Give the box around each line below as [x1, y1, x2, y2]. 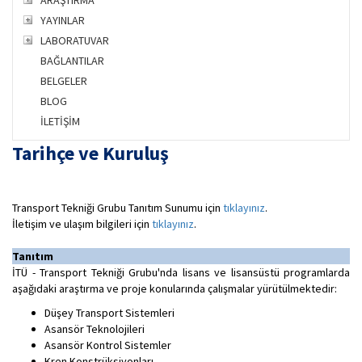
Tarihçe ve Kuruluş [12, 141, 169, 166]
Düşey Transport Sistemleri [44, 305, 175, 320]
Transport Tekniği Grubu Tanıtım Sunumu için [12, 200, 223, 215]
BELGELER [40, 74, 87, 88]
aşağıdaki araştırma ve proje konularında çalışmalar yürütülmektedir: [12, 281, 337, 296]
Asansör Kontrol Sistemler [44, 338, 171, 352]
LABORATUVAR [40, 33, 109, 48]
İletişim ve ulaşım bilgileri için [12, 217, 152, 231]
